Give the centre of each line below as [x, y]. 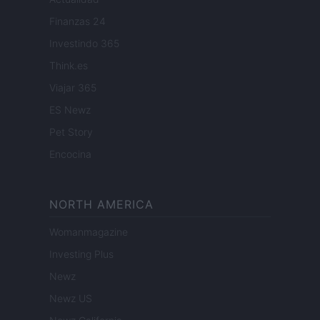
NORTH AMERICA [101, 205]
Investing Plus [81, 254]
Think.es [69, 66]
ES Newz [70, 110]
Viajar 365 [73, 88]
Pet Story [71, 132]
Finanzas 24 [77, 21]
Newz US [71, 299]
